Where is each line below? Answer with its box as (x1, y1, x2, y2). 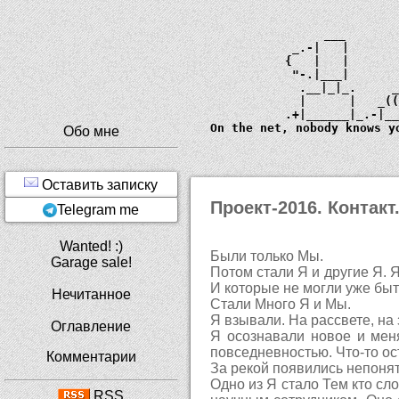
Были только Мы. (209, 248, 323, 265)
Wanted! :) (59, 239, 123, 255)
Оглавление (51, 319, 132, 335)
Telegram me (57, 202, 140, 218)
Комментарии (45, 349, 136, 365)
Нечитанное (51, 287, 131, 303)
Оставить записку (38, 177, 159, 193)
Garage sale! (50, 255, 132, 271)
